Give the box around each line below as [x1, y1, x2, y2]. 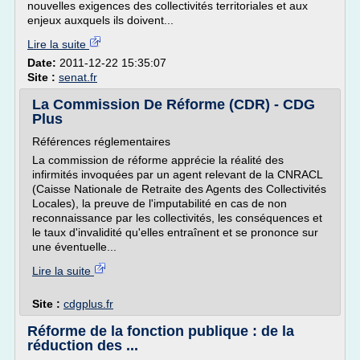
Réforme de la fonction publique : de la [27, 323, 294, 339]
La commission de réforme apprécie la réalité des [32, 153, 284, 166]
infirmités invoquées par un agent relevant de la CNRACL [32, 168, 322, 181]
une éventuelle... [32, 240, 117, 253]
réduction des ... [27, 337, 138, 354]
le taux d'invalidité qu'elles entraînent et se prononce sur [32, 226, 318, 239]
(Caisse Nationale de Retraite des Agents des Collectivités [32, 182, 326, 195]
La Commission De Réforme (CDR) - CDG [32, 96, 315, 112]
